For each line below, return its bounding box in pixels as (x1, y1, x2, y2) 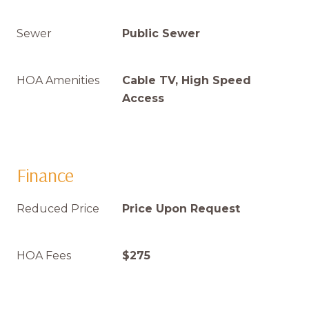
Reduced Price (17, 202, 99, 215)
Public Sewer (122, 27, 200, 40)
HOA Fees (17, 249, 71, 262)
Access (122, 92, 164, 105)
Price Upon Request (122, 202, 240, 215)
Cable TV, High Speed (122, 74, 251, 87)
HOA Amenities (17, 74, 99, 87)
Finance (17, 163, 74, 187)
